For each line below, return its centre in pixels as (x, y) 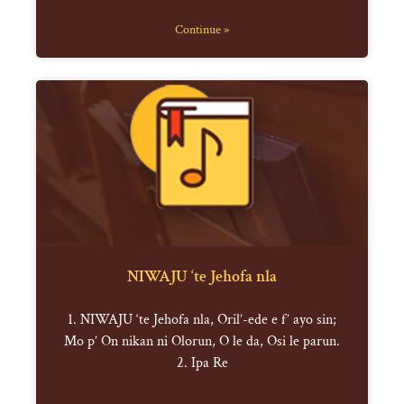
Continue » (202, 30)
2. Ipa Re (202, 363)
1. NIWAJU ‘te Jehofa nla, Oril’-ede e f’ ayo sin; (202, 320)
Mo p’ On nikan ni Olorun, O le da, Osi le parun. (202, 342)
